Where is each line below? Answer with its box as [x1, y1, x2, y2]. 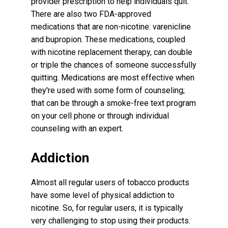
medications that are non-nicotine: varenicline [31, 21, 191, 32]
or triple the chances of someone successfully [31, 60, 197, 70]
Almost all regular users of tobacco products [31, 177, 190, 187]
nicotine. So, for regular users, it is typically [31, 203, 184, 213]
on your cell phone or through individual [31, 110, 169, 121]
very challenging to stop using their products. [31, 215, 191, 225]
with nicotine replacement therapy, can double [31, 47, 193, 57]
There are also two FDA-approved [31, 9, 152, 19]
